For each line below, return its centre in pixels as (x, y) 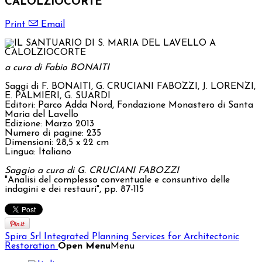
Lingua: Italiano (38, 152)
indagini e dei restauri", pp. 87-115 (74, 190)
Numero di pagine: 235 (53, 134)
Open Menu (84, 247)
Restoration (30, 247)
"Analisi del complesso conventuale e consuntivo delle (117, 180)
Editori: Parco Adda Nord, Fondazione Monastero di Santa (129, 106)
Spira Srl (23, 237)
